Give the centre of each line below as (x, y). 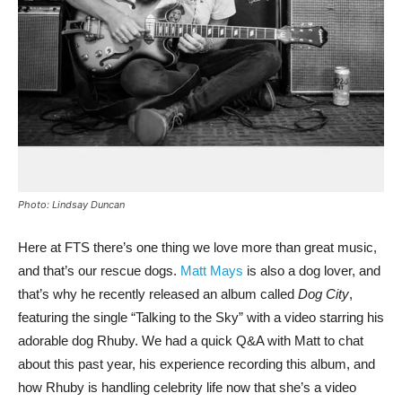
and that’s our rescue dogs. (99, 271)
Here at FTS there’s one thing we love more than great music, (197, 247)
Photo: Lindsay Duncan (71, 205)
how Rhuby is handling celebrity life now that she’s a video (187, 387)
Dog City (323, 294)
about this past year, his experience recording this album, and (197, 364)
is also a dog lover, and (312, 271)
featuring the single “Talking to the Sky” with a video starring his (201, 317)
